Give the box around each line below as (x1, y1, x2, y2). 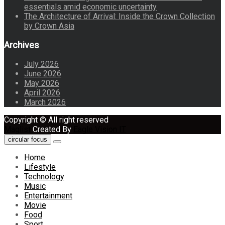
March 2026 (24, 97, 66, 107)
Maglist (4, 124, 33, 134)
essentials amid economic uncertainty (24, 2, 157, 12)
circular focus (8, 135, 47, 143)
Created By (33, 124, 73, 134)
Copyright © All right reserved (4, 115, 108, 125)
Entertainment (24, 190, 72, 200)
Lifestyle (24, 162, 56, 172)
